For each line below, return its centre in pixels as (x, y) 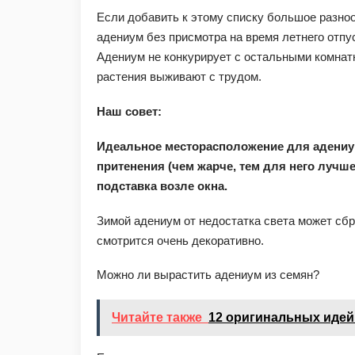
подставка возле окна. (162, 185)
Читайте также (157, 318)
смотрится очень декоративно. (180, 240)
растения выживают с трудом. (179, 77)
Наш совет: (129, 112)
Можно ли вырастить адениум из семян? (208, 275)
